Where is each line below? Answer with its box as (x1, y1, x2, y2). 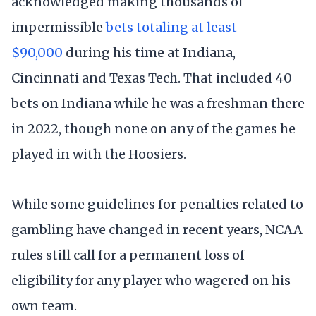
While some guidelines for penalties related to (11, 196, 303, 213)
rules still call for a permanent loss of (11, 247, 245, 264)
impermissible (11, 19, 106, 36)
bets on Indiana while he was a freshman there (11, 95, 305, 112)
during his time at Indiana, (63, 44, 236, 61)
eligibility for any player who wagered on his (11, 272, 291, 289)
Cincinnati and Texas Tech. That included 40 (11, 70, 292, 87)
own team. (11, 298, 77, 315)
